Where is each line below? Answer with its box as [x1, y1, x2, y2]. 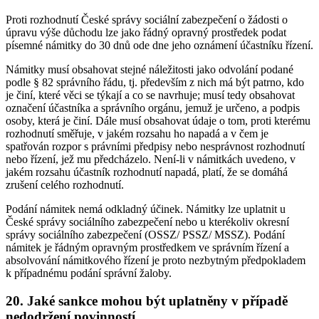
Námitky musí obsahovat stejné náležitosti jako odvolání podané [6, 63, 293, 75]
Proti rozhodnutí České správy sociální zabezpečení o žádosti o [6, 13, 288, 26]
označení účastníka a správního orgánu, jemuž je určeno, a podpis [6, 101, 300, 114]
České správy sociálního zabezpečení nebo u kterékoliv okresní [6, 215, 289, 228]
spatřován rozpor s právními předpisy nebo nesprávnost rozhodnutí [6, 140, 305, 152]
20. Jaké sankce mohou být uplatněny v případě [6, 293, 288, 308]
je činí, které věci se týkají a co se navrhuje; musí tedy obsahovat [6, 88, 295, 101]
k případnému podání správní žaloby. [6, 266, 172, 279]
